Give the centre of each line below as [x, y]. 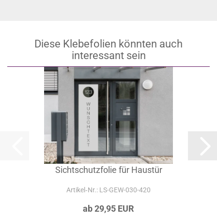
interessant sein [108, 55]
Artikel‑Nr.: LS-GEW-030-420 [108, 190]
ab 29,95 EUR [108, 209]
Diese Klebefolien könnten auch [108, 44]
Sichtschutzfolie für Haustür [108, 170]
